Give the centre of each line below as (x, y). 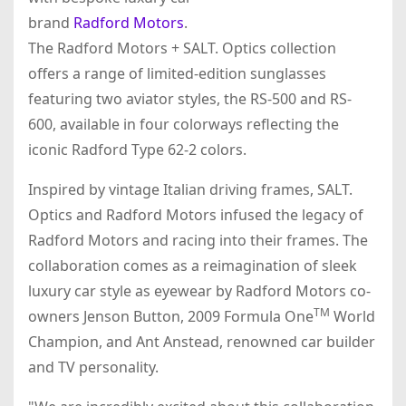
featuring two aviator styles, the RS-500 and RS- (190, 99)
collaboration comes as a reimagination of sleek (193, 266)
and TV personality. (95, 367)
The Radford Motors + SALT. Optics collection (182, 48)
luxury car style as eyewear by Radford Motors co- (199, 291)
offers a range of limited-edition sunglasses (177, 74)
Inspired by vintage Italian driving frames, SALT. (190, 190)
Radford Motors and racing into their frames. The (198, 241)
